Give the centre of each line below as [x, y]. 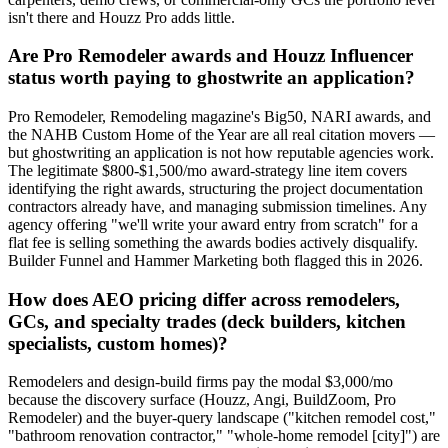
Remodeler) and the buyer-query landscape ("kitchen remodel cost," [222, 418]
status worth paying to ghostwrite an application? [211, 78]
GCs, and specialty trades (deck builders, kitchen [207, 321]
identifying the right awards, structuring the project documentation [215, 188]
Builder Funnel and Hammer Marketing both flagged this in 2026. [215, 260]
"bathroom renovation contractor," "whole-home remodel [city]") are [224, 436]
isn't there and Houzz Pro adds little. [121, 17]
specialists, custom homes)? [118, 343]
